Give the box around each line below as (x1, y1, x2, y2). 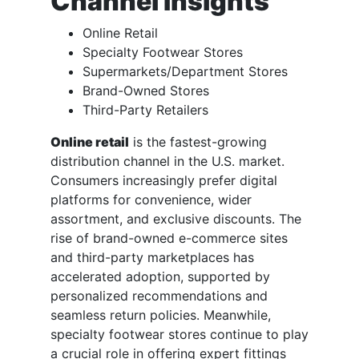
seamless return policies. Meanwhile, (50, 307, 271, 324)
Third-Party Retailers (83, 102, 208, 119)
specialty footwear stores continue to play (50, 326, 309, 343)
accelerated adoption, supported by (50, 268, 270, 285)
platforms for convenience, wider (50, 192, 252, 208)
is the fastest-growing (129, 134, 267, 151)
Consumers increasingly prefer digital (50, 172, 277, 189)
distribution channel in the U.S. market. (50, 153, 284, 170)
